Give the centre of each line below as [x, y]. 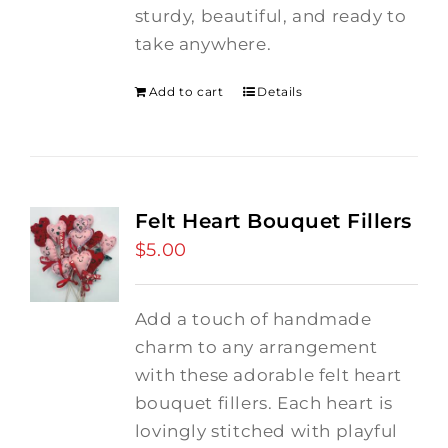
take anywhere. [203, 44]
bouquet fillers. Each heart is [263, 403]
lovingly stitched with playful [266, 431]
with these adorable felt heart [268, 375]
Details [280, 91]
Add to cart [186, 91]
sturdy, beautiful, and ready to [270, 16]
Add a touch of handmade [253, 319]
